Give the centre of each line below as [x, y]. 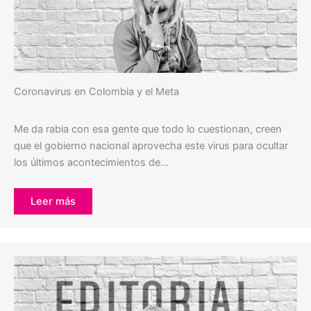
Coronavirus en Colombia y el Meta [96, 92]
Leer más [53, 202]
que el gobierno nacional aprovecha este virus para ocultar [151, 146]
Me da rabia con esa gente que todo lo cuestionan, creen [148, 129]
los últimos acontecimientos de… [91, 163]
